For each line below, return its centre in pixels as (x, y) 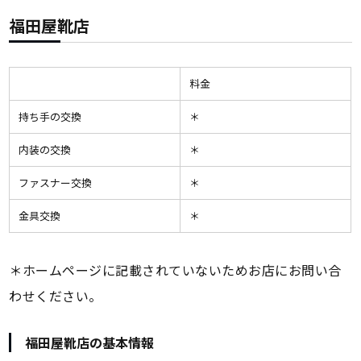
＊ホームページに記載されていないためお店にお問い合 (175, 270)
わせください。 (56, 296)
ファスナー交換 (55, 183)
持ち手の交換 (55, 117)
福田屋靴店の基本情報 (90, 343)
